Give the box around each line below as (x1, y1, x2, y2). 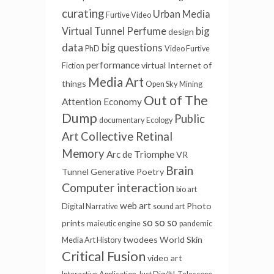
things (62, 78, 86, 89)
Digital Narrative (62, 202, 118, 212)
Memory (62, 147, 105, 161)
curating (62, 7, 104, 21)
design (168, 26, 194, 37)
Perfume (127, 25, 166, 37)
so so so (143, 217, 177, 229)
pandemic (179, 219, 212, 229)
